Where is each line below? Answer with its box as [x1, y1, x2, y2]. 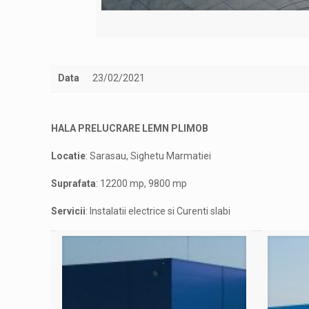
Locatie [51, 150, 86, 162]
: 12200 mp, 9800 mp [96, 178, 188, 190]
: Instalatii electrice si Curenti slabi [86, 206, 231, 217]
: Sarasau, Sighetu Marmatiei [86, 150, 212, 162]
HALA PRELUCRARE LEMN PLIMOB [51, 123, 209, 134]
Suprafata [51, 178, 97, 190]
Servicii [51, 206, 86, 217]
